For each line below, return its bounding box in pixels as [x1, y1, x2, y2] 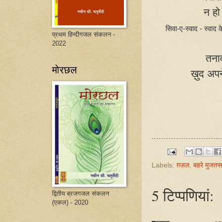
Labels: [152, 161, 176, 169]
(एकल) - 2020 [52, 199, 88, 206]
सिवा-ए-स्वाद [166, 24, 198, 33]
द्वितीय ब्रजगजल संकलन [52, 190, 109, 197]
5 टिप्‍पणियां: [152, 185, 214, 206]
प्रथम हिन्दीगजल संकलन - [52, 31, 115, 38]
